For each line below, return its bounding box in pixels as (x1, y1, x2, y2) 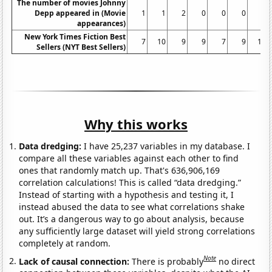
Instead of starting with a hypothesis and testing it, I (19, 188, 234, 200)
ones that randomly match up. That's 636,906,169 (19, 164, 220, 176)
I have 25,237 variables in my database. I (81, 140, 251, 152)
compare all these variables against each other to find (19, 152, 239, 164)
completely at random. (19, 237, 111, 249)
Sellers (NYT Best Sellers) (36, 41, 126, 52)
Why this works (84, 114, 188, 133)
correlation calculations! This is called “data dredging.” (19, 176, 242, 188)
